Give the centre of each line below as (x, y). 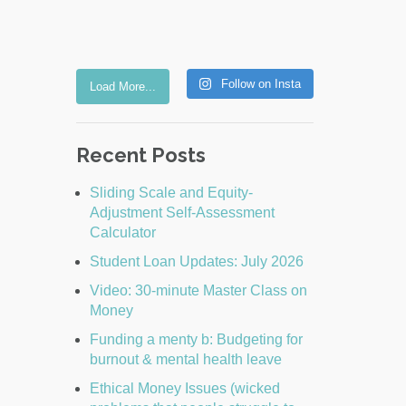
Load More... (122, 87)
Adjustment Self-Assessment (182, 213)
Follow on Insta (261, 84)
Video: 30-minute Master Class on (198, 291)
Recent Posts (140, 155)
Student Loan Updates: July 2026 (196, 262)
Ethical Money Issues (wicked (184, 389)
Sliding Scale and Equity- (171, 193)
